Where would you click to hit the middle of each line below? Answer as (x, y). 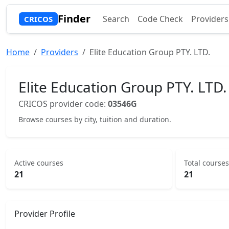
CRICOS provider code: (63, 104)
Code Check (160, 19)
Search (116, 19)
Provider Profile (45, 214)
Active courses (39, 163)
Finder (74, 19)
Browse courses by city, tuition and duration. (95, 119)
